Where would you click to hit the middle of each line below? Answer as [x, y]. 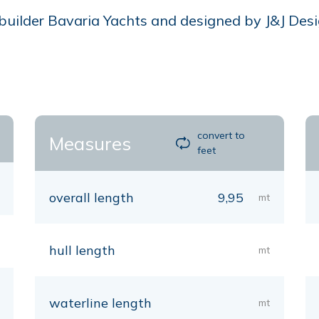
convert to [221, 135]
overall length [91, 198]
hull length [82, 250]
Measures [90, 143]
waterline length [100, 303]
